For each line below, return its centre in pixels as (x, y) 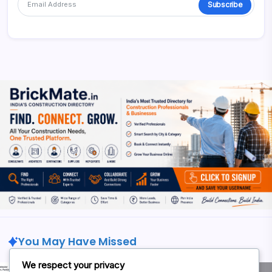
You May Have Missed (77, 241)
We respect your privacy (73, 265)
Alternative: (41, 35)
